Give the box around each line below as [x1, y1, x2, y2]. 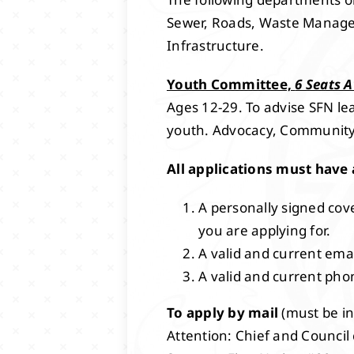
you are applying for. [198, 220, 331, 239]
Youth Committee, [167, 74, 296, 93]
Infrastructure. [167, 36, 264, 55]
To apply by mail [167, 303, 282, 322]
